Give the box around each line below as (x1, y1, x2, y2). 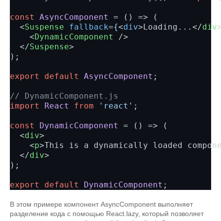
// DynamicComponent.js (10, 91, 118, 101)
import (10, 101, 39, 110)
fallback (69, 22, 109, 32)
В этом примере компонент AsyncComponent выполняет (10, 200, 193, 208)
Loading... (143, 22, 192, 32)
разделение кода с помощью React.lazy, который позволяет (10, 210, 204, 218)
